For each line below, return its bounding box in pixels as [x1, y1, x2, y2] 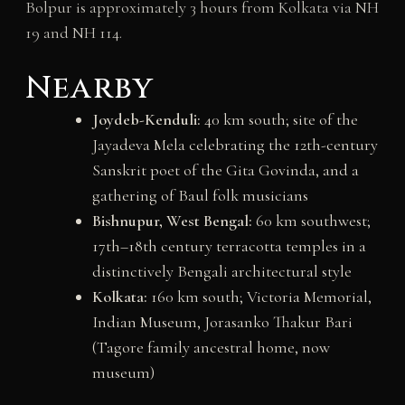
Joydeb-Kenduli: [91, 109, 201, 130]
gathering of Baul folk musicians [91, 185, 308, 206]
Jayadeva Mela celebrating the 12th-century [91, 135, 378, 155]
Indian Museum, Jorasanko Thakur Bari [91, 312, 353, 333]
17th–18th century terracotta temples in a [91, 236, 366, 257]
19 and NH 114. [24, 23, 122, 43]
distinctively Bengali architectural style [91, 261, 352, 282]
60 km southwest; [251, 211, 371, 231]
